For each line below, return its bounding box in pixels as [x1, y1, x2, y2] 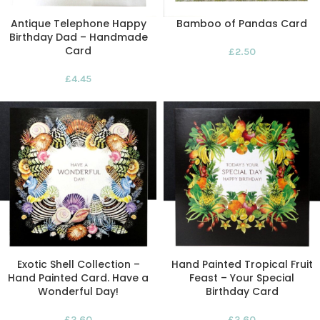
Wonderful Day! [38, 284, 119, 299]
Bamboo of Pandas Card [176, 16, 307, 31]
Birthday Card [205, 284, 279, 299]
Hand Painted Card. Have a [8, 271, 149, 285]
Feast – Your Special [189, 271, 294, 285]
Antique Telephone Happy [10, 16, 146, 31]
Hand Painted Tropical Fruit [171, 257, 313, 271]
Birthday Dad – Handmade [9, 30, 148, 44]
